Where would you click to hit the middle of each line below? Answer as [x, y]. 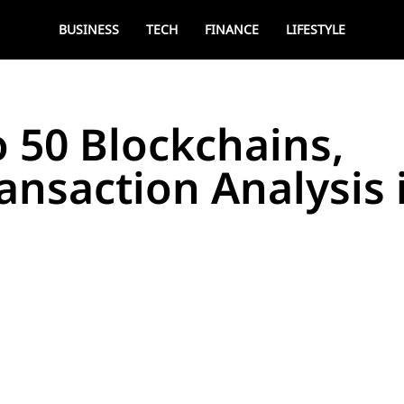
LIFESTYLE [316, 29]
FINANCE [232, 29]
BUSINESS [89, 29]
